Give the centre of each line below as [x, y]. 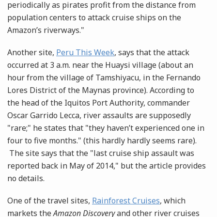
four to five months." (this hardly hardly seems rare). [102, 141]
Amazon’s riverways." [46, 30]
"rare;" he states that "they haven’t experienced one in [106, 128]
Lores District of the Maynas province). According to [101, 90]
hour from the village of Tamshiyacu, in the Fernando [104, 78]
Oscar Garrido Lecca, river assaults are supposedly [99, 116]
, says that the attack [152, 53]
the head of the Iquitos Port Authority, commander [99, 103]
